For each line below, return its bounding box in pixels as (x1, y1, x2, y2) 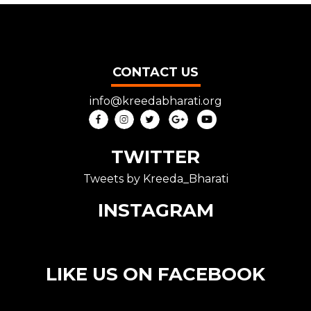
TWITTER (111, 146, 200, 169)
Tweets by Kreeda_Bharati (83, 172, 228, 186)
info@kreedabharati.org (89, 94, 222, 108)
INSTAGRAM (97, 199, 214, 222)
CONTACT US (112, 65, 199, 81)
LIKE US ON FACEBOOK (46, 263, 265, 286)
